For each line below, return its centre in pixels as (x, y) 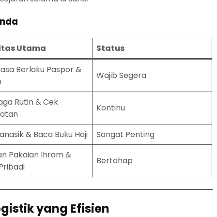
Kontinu (111, 108)
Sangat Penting (126, 135)
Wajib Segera (122, 76)
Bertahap (115, 161)
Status (111, 48)
